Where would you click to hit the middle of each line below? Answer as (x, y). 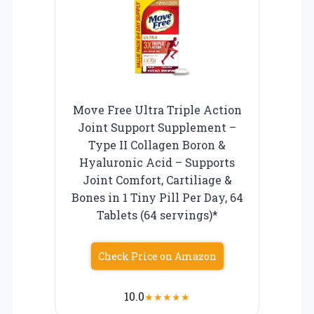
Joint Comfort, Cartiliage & (157, 179)
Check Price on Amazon (157, 256)
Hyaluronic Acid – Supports (157, 162)
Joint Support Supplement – (157, 127)
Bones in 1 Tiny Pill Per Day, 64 (157, 197)
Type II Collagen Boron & (157, 144)
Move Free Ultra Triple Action (157, 109)
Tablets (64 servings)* (157, 214)
